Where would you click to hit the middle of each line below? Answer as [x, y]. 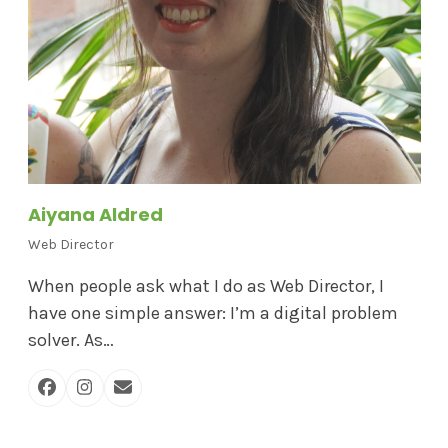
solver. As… [70, 339]
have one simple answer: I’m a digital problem [212, 312]
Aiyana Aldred [95, 214]
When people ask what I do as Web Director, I [205, 285]
